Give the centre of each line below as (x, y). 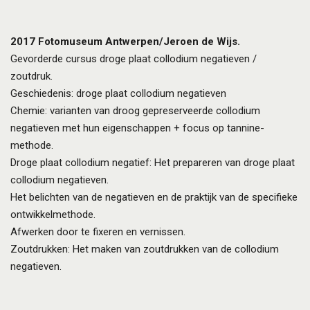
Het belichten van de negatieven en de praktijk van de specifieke (154, 197)
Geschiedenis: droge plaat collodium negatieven (118, 93)
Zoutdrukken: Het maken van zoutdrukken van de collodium (145, 249)
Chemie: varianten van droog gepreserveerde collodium (135, 111)
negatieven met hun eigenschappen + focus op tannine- (137, 128)
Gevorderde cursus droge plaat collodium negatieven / (134, 59)
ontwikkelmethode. (53, 215)
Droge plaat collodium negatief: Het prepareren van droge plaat (153, 163)
